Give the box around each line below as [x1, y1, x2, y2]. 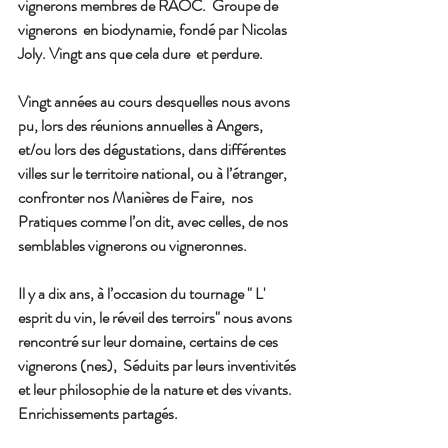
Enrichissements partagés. [18, 402, 178, 426]
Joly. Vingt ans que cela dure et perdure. [18, 42, 263, 66]
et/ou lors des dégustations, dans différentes [18, 138, 289, 162]
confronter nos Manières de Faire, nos [18, 186, 256, 210]
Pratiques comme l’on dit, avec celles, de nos [18, 210, 291, 234]
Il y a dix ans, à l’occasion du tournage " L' [18, 282, 268, 306]
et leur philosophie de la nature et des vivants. [18, 378, 295, 402]
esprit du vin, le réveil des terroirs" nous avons [18, 306, 295, 330]
